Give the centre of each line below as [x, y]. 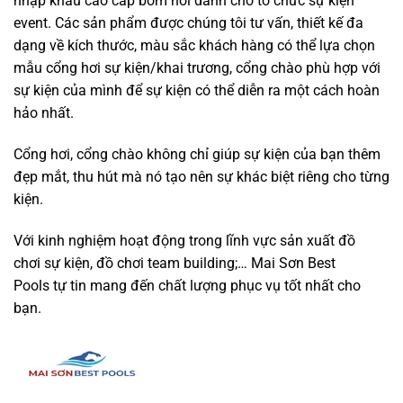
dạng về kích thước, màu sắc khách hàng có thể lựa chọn [194, 46]
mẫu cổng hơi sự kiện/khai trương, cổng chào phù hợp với [197, 68]
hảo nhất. [44, 113]
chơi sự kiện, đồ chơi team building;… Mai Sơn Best [175, 263]
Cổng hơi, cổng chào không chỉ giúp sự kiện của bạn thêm [197, 154]
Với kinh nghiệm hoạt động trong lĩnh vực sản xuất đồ [184, 240]
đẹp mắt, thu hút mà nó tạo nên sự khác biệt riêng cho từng [201, 176]
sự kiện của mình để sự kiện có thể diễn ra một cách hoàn [197, 91]
